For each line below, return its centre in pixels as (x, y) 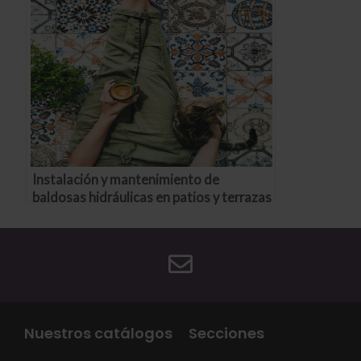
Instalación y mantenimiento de (126, 180)
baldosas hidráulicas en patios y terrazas (152, 197)
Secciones (226, 333)
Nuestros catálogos (98, 333)
